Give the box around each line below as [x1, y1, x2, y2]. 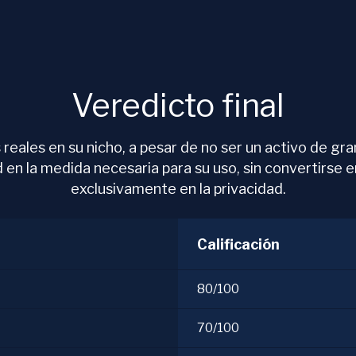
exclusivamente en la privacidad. [70, 180, 286, 197]
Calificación [197, 236, 280, 253]
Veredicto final [72, 86, 284, 125]
